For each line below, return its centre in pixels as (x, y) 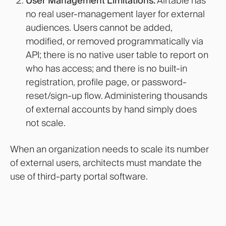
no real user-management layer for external (115, 14)
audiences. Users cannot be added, (99, 27)
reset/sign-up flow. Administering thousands (116, 95)
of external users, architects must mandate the (106, 163)
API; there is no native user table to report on (117, 54)
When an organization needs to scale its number (109, 149)
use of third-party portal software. (79, 177)
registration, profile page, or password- (106, 82)
